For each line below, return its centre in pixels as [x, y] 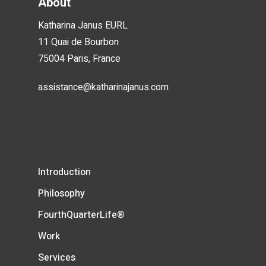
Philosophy [61, 194]
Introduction [64, 172]
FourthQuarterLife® [81, 215]
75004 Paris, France [79, 59]
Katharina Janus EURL [83, 26]
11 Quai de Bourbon [78, 42]
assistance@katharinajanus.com [103, 88]
